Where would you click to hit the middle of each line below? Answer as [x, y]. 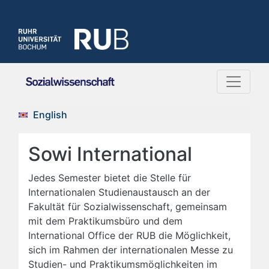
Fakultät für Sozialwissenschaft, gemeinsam [128, 207]
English [50, 115]
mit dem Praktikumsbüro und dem [105, 221]
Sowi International [110, 154]
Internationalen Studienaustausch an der [119, 192]
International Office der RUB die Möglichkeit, [129, 235]
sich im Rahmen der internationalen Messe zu [131, 250]
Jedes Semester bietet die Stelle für [110, 178]
